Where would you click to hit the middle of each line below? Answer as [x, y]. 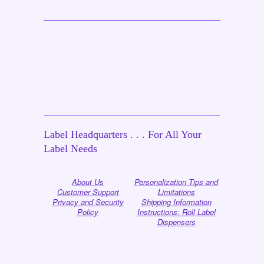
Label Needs [70, 149]
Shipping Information [176, 202]
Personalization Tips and [176, 182]
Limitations [176, 192]
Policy [88, 212]
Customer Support [88, 192]
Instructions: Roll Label [176, 212]
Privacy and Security [88, 202]
